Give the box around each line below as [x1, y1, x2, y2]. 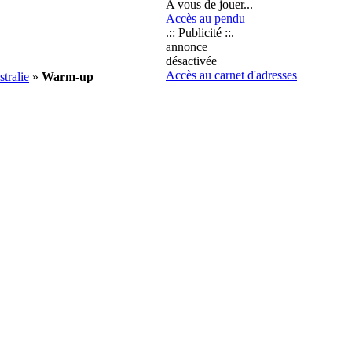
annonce [166, 40, 207, 53]
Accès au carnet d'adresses [166, 68, 297, 82]
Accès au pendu [166, 12, 245, 25]
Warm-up [42, 70, 93, 83]
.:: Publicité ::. [166, 26, 234, 39]
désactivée [166, 54, 217, 68]
